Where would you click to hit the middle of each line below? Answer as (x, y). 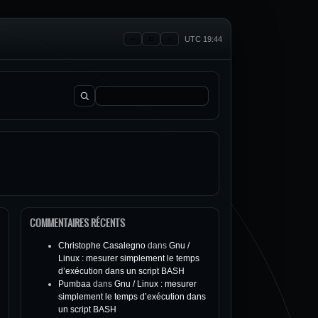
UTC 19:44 (203, 39)
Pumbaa (75, 284)
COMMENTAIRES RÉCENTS (77, 223)
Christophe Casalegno (102, 246)
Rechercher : (98, 101)
